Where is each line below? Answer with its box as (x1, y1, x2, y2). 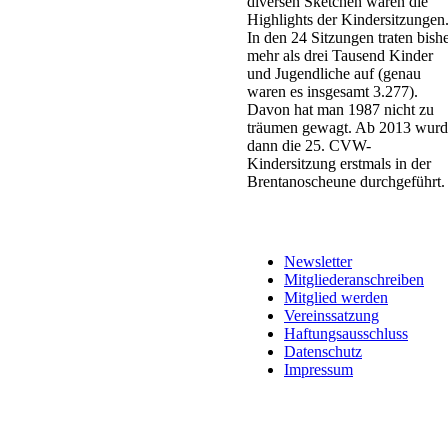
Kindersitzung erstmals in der (247, 155, 431, 173)
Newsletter (284, 253, 352, 271)
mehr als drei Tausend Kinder (247, 47, 433, 65)
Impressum (284, 361, 353, 379)
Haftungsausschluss (284, 325, 408, 343)
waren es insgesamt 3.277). (247, 83, 418, 101)
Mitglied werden (284, 289, 388, 307)
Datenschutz (284, 343, 362, 361)
